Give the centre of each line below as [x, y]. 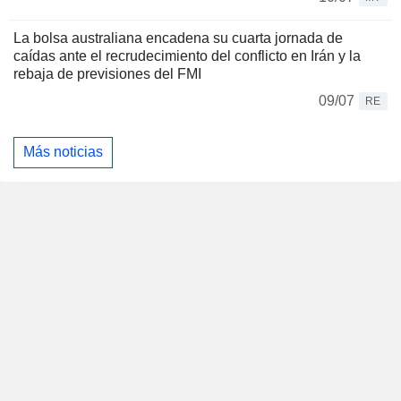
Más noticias [63, 152]
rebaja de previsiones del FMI [107, 73]
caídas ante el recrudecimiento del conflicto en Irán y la [187, 55]
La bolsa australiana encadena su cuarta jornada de [178, 38]
